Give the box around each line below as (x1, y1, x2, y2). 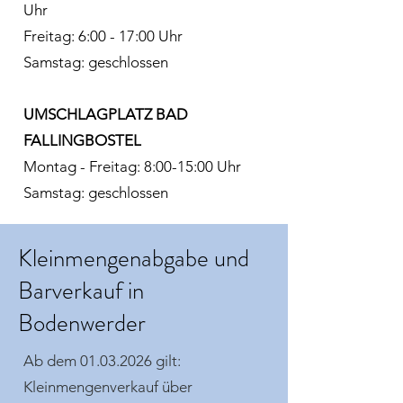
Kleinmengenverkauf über (23, 378, 193, 396)
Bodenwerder (18, 306, 146, 340)
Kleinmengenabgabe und (18, 241, 249, 275)
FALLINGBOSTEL (23, 131, 141, 149)
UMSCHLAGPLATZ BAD (23, 105, 188, 123)
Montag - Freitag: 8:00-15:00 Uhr (23, 157, 241, 175)
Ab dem (23, 352, 80, 370)
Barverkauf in (18, 273, 144, 308)
